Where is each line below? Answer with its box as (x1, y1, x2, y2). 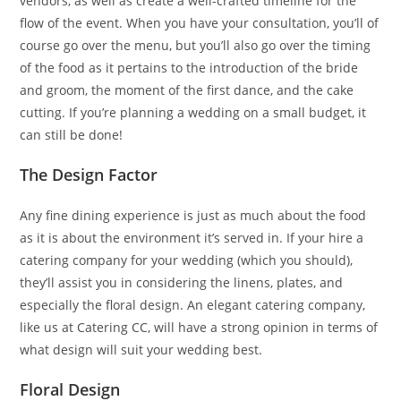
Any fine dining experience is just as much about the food (20, 207, 367, 224)
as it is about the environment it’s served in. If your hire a (20, 229, 364, 246)
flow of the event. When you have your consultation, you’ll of (20, 14, 380, 31)
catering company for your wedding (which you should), (20, 252, 354, 269)
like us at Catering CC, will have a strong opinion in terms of (20, 319, 379, 336)
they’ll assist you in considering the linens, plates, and (20, 274, 344, 291)
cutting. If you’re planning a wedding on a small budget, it (20, 104, 367, 121)
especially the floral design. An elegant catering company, (20, 296, 366, 313)
